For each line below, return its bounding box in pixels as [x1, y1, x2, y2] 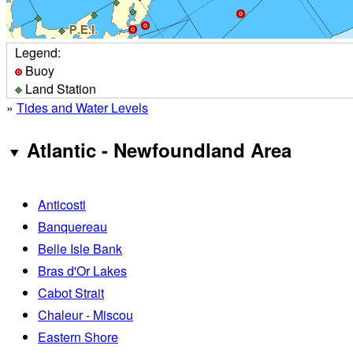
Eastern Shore [38, 327, 118, 346]
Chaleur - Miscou [38, 305, 133, 324]
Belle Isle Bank [38, 239, 122, 258]
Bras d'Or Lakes [38, 261, 127, 280]
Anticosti [38, 195, 86, 214]
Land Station [22, 79, 96, 98]
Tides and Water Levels [17, 98, 148, 117]
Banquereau [38, 217, 107, 236]
